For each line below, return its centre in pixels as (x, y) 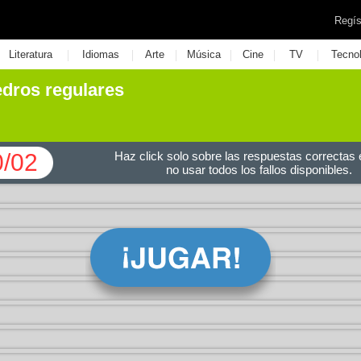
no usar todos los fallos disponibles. (259, 170)
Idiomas (100, 54)
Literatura (30, 54)
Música (203, 54)
